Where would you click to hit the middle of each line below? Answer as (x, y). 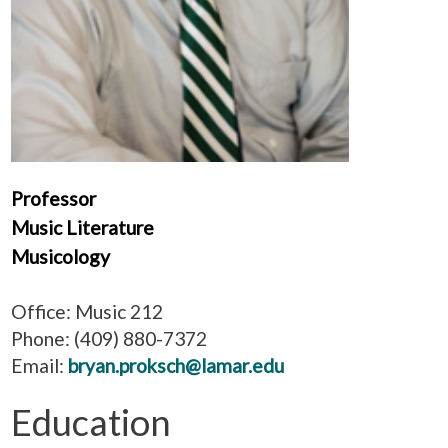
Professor (53, 198)
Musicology (60, 256)
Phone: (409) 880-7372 (109, 338)
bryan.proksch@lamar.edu (176, 365)
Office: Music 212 (87, 311)
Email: (39, 365)
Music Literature (82, 227)
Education (91, 421)
